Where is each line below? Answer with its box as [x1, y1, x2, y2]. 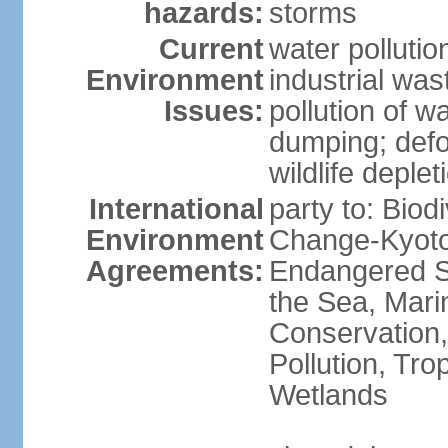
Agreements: [85, 255, 264, 287]
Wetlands [268, 379, 388, 411]
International [88, 193, 264, 225]
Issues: [163, 95, 264, 127]
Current [158, 33, 264, 65]
